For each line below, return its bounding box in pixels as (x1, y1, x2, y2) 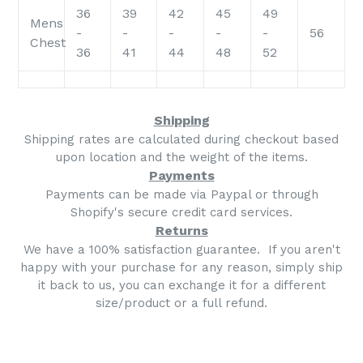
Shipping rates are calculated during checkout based (24, 131, 339, 147)
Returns (155, 222, 208, 238)
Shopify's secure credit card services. (70, 204, 293, 220)
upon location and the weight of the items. (55, 149, 308, 164)
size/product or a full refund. (96, 295, 267, 310)
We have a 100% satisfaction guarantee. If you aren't (23, 241, 340, 257)
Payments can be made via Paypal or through (45, 186, 318, 202)
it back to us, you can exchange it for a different (37, 277, 326, 293)
